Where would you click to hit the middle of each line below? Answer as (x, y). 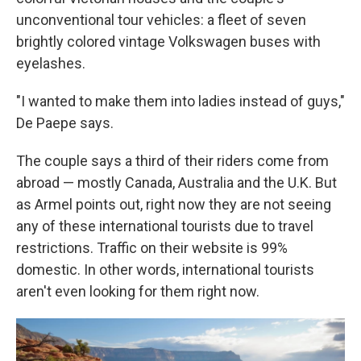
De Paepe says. (65, 123)
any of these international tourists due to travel (165, 226)
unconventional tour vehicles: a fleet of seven (161, 20)
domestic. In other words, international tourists (165, 270)
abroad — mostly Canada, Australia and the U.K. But (176, 183)
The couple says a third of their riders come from (172, 161)
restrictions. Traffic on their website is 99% (152, 248)
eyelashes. (51, 63)
